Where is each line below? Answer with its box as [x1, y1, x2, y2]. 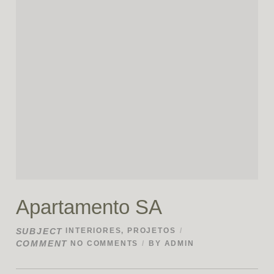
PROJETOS [127, 226, 176, 235]
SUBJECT [15, 226, 64, 236]
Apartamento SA [15, 195, 162, 218]
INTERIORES [65, 226, 122, 235]
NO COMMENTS [70, 239, 139, 248]
